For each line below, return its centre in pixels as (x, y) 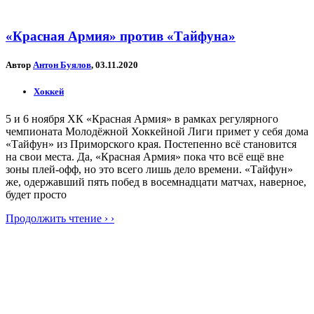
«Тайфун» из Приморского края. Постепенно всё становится (151, 144)
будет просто (36, 195)
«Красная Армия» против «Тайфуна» (121, 36)
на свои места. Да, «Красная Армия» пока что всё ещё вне (145, 157)
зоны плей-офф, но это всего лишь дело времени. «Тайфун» (149, 170)
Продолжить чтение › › (60, 219)
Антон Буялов (62, 64)
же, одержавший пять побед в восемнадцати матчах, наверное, (156, 182)
